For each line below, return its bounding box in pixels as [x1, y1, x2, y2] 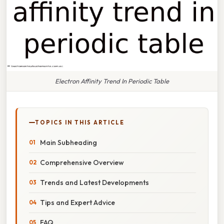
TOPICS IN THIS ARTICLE [35, 118, 124, 126]
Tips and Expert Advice [40, 197, 115, 207]
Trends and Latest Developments [40, 177, 149, 187]
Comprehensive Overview [40, 157, 124, 167]
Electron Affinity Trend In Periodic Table [55, 76, 169, 85]
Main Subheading [40, 137, 97, 147]
